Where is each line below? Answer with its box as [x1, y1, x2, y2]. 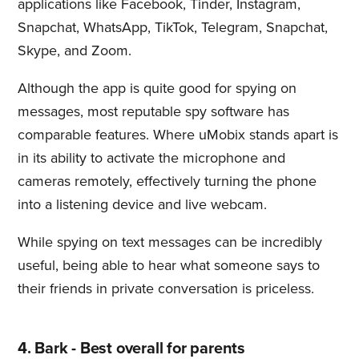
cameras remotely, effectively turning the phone [17, 171, 317, 190]
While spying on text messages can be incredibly [17, 232, 322, 251]
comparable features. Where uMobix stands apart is [17, 125, 338, 143]
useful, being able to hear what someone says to [17, 256, 320, 274]
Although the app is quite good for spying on [17, 79, 296, 97]
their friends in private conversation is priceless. [17, 279, 314, 297]
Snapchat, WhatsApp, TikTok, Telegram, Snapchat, [17, 18, 328, 36]
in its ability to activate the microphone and [17, 148, 285, 167]
